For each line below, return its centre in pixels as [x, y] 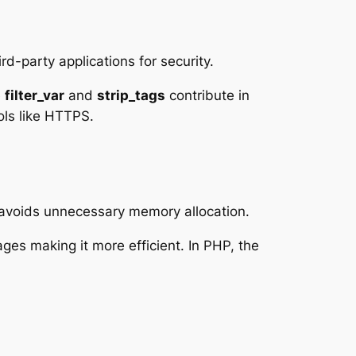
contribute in [207, 95]
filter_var [35, 95]
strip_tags [131, 95]
